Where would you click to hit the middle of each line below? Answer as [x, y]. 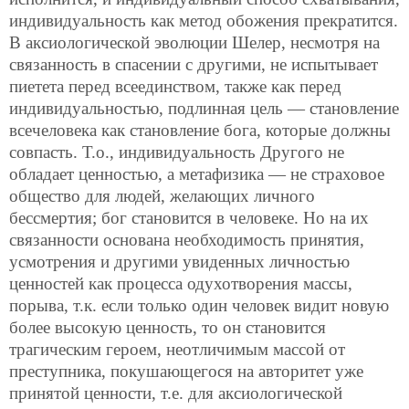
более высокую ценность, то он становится [168, 328]
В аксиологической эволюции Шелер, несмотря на [194, 43]
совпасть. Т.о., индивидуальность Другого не [177, 152]
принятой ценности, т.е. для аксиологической [176, 393]
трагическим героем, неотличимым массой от [177, 350]
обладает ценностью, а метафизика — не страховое [197, 174]
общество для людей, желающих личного [162, 196]
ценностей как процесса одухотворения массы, [181, 284]
